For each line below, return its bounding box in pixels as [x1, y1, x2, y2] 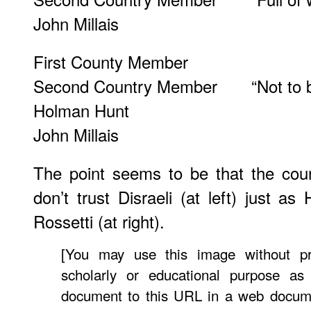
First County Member [33, 49, 188, 74]
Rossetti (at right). [33, 208, 165, 233]
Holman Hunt [33, 97, 129, 122]
